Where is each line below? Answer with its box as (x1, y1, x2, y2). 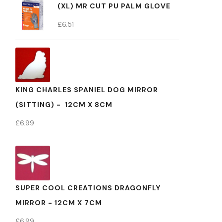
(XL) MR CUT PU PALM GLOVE (57, 1, 170, 10)
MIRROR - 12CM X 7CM (15, 198, 102, 207)
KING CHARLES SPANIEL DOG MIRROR (15, 85, 158, 94)
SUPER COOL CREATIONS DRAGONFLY (15, 183, 161, 192)
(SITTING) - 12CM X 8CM (15, 100, 112, 109)
